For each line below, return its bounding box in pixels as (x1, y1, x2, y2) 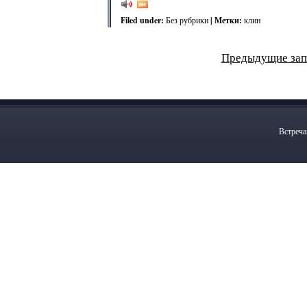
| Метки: (208, 14, 244, 26)
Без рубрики (166, 14, 208, 25)
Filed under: (121, 14, 166, 26)
